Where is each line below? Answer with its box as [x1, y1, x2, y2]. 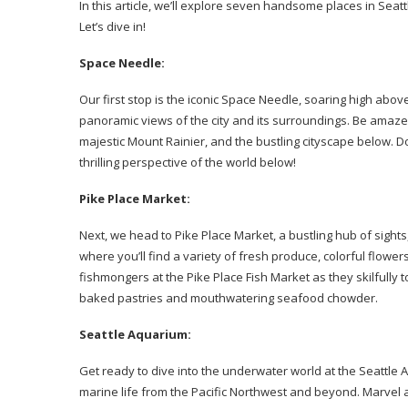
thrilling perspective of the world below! [79, 154, 296, 170]
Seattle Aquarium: [79, 326, 191, 342]
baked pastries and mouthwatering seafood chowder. [79, 290, 378, 306]
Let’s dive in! [79, 18, 146, 35]
